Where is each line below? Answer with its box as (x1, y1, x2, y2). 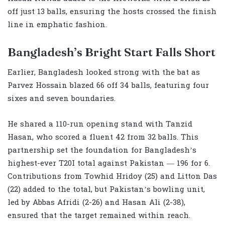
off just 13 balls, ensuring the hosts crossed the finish (8, 5, 216, 19)
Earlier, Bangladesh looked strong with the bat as (8, 65, 200, 79)
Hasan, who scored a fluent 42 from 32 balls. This (8, 130, 198, 144)
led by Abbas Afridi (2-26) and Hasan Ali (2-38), (8, 195, 185, 209)
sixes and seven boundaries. (8, 91, 116, 105)
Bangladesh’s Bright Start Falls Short (8, 45, 215, 60)
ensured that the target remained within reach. (8, 208, 190, 222)
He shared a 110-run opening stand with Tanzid (8, 117, 192, 131)
